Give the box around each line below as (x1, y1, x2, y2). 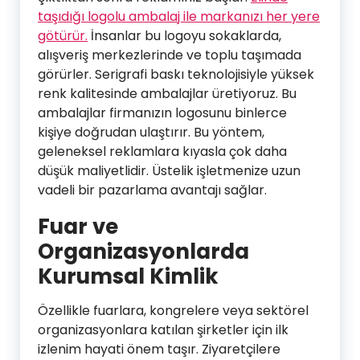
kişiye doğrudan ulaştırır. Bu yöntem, (38, 122, 264, 141)
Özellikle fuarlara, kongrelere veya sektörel (38, 301, 309, 320)
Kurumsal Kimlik (38, 261, 219, 291)
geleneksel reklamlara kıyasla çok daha (38, 141, 287, 161)
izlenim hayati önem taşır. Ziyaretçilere (38, 339, 280, 358)
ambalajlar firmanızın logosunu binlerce (38, 103, 287, 122)
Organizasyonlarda (38, 236, 249, 266)
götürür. (38, 26, 88, 45)
